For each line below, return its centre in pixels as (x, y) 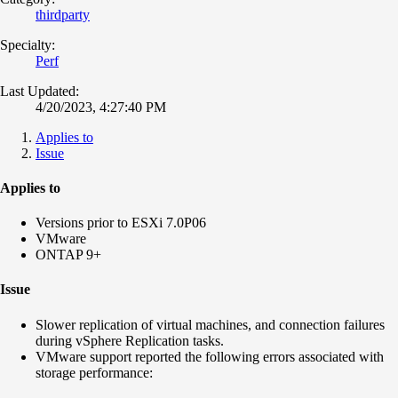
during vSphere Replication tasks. (131, 340)
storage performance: (94, 372)
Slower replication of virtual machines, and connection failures (210, 324)
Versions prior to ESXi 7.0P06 (121, 223)
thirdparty (63, 14)
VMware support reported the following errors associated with (210, 356)
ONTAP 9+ (68, 255)
